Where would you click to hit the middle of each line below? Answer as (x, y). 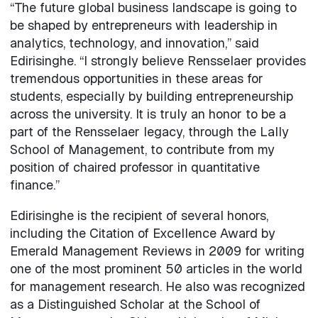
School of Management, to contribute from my (142, 149)
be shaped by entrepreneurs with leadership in (143, 25)
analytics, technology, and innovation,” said (134, 43)
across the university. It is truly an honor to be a (148, 114)
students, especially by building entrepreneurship (151, 96)
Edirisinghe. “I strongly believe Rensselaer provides (158, 60)
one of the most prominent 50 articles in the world (156, 268)
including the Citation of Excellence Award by (142, 233)
